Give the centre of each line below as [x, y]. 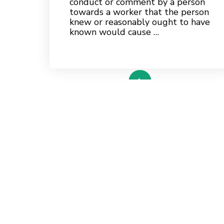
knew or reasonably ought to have [139, 22]
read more [97, 74]
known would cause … [114, 32]
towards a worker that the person [139, 12]
